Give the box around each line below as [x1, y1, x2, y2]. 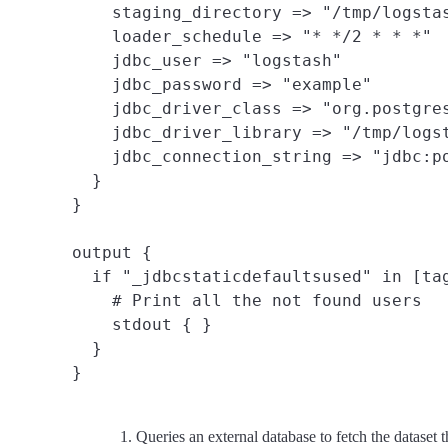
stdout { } [72, 314, 212, 334]
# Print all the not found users [72, 290, 422, 310]
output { [72, 242, 152, 262]
